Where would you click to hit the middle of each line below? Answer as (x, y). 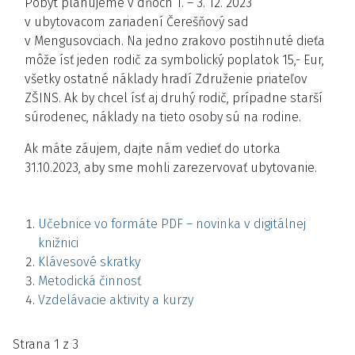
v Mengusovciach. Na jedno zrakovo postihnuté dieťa (175, 41)
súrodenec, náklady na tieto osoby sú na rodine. (163, 117)
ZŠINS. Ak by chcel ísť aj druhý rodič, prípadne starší (174, 98)
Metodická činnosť (90, 281)
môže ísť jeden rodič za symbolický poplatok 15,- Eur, (174, 60)
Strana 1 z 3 (46, 344)
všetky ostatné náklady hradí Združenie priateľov (166, 79)
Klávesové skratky (89, 262)
